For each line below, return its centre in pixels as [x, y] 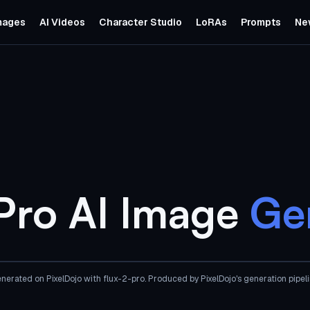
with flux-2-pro [113, 279]
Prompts [261, 22]
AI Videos [62, 22]
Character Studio [140, 22]
